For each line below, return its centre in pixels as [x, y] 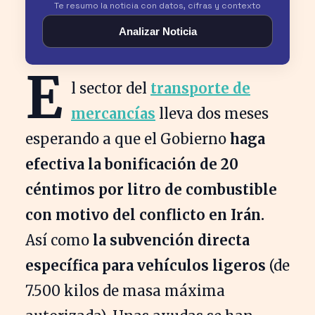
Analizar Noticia [157, 31]
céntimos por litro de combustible [151, 189]
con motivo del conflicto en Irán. [145, 214]
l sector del [111, 88]
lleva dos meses [212, 113]
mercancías [113, 113]
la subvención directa [171, 240]
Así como [59, 240]
